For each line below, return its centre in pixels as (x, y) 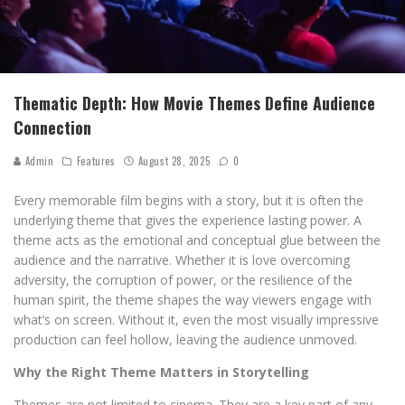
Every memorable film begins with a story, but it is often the (188, 200)
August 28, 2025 (174, 160)
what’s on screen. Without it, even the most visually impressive (196, 319)
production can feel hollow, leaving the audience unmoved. (185, 339)
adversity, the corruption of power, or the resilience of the (183, 279)
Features (96, 160)
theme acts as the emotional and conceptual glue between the (197, 240)
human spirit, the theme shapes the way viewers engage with (193, 299)
